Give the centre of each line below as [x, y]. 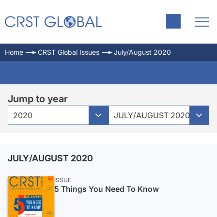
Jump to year [38, 99]
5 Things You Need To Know [107, 189]
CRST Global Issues [69, 52]
